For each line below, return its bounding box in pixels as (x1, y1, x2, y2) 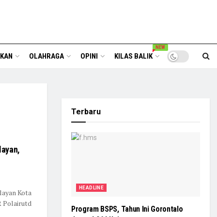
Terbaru (71, 107, 101, 116)
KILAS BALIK (114, 52, 153, 61)
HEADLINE (79, 185, 104, 190)
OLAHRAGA (29, 52, 64, 61)
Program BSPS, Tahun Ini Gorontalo (71, 204, 183, 214)
